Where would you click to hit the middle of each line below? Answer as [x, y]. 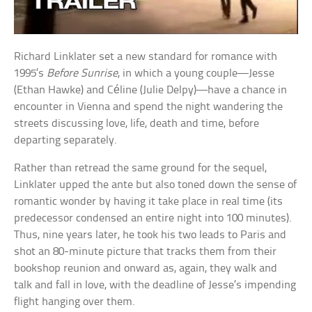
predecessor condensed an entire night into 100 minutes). [153, 219]
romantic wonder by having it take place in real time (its [149, 202]
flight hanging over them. [75, 302]
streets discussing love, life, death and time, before [137, 124]
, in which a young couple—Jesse [196, 74]
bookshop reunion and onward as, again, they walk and [146, 269]
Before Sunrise [83, 74]
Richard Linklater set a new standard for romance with [146, 57]
